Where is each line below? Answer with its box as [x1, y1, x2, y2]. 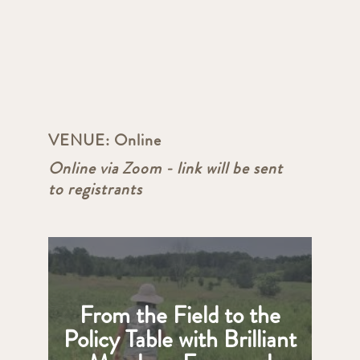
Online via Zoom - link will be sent [47, 157, 283, 181]
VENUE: [47, 129, 114, 153]
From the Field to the [79, 298, 280, 333]
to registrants [47, 178, 142, 202]
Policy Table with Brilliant [63, 322, 297, 357]
